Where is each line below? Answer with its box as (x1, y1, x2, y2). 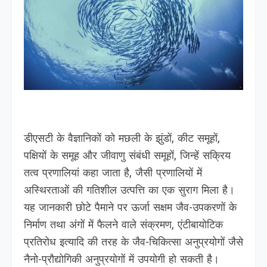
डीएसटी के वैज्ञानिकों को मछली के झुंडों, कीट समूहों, (24, 131, 220, 148)
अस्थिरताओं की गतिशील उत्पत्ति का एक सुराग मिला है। (24, 183, 235, 200)
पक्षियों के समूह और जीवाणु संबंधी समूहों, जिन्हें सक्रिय (24, 148, 231, 165)
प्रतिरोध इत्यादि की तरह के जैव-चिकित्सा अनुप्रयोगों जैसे (24, 235, 243, 252)
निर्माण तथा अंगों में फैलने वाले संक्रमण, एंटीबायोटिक (24, 218, 223, 234)
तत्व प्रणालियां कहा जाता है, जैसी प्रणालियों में (24, 166, 202, 182)
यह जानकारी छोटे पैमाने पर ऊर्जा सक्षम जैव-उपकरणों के (24, 200, 237, 217)
